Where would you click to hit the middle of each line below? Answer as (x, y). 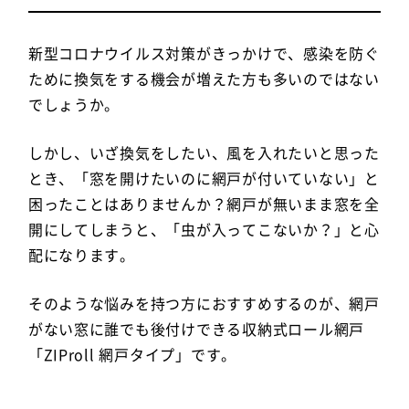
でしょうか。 (74, 104)
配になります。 (81, 254)
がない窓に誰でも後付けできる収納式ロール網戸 (196, 328)
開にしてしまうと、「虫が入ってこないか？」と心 (204, 229)
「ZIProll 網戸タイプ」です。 (132, 354)
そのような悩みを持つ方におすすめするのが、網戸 (204, 303)
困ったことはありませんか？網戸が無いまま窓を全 (204, 203)
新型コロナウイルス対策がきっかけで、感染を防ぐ (204, 52)
